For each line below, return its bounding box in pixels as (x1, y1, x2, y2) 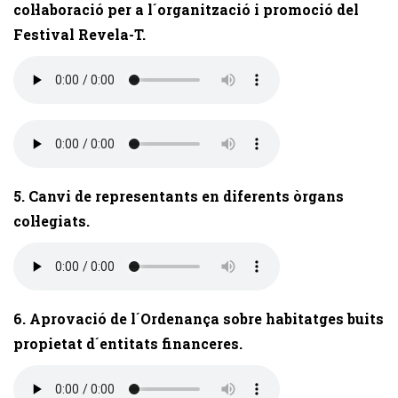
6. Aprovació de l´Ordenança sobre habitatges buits (13, 309, 384, 328)
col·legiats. (13, 211, 90, 230)
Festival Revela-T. (13, 25, 146, 44)
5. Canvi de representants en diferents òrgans (13, 187, 344, 205)
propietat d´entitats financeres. (13, 334, 243, 353)
